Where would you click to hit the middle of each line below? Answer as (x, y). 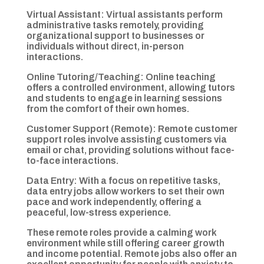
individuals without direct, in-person (105, 47)
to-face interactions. (72, 161)
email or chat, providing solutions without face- (130, 150)
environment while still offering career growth (125, 243)
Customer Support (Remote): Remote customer (132, 129)
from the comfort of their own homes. (108, 109)
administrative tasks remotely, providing (115, 25)
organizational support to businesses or (115, 36)
